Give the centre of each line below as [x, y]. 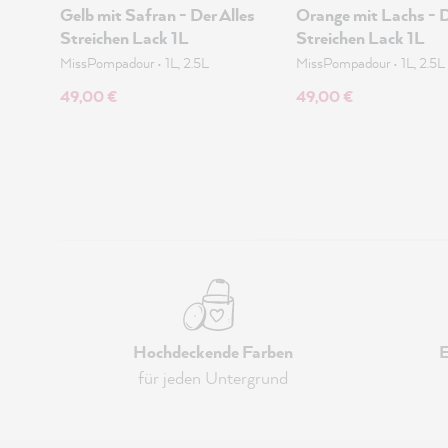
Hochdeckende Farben [213, 351]
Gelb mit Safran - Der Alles [157, 14]
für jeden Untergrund [213, 377]
